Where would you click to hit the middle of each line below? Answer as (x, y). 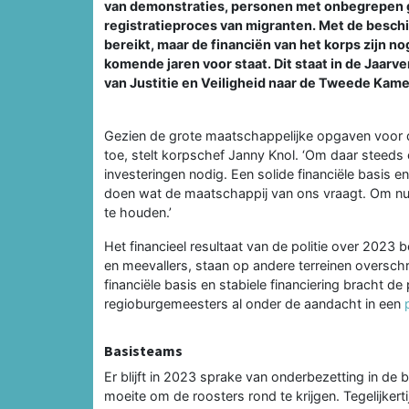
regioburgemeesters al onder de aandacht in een (254, 303)
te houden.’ (138, 212)
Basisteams (143, 350)
